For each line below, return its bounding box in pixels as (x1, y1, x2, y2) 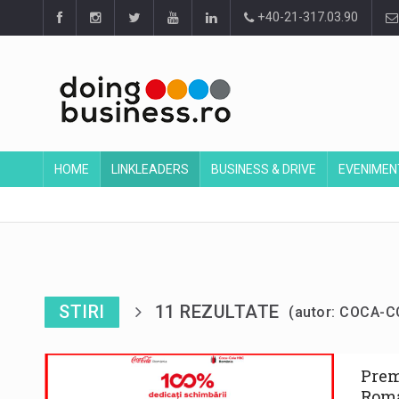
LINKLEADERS (111, 162, 189, 176)
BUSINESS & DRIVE (211, 162, 316, 176)
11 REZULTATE (154, 301, 284, 323)
